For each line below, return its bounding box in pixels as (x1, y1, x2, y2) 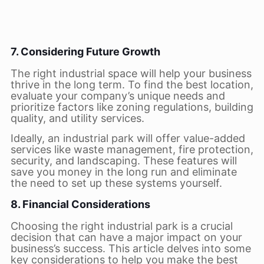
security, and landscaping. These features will (10, 154, 237, 167)
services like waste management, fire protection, (10, 143, 253, 156)
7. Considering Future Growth (10, 45, 160, 58)
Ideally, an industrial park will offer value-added (10, 132, 245, 144)
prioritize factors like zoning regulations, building (10, 101, 253, 113)
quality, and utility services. (10, 112, 144, 124)
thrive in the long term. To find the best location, (10, 78, 253, 91)
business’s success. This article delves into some (10, 242, 251, 255)
